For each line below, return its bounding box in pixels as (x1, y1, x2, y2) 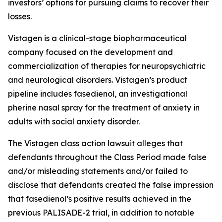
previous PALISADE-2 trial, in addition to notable (8, 208, 194, 218)
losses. (8, 11, 32, 21)
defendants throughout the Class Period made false (8, 152, 207, 162)
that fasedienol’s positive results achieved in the (8, 194, 191, 204)
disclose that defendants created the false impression (8, 180, 214, 190)
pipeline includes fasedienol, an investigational (8, 89, 187, 99)
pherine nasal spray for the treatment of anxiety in (8, 103, 200, 112)
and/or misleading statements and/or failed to (8, 166, 188, 176)
